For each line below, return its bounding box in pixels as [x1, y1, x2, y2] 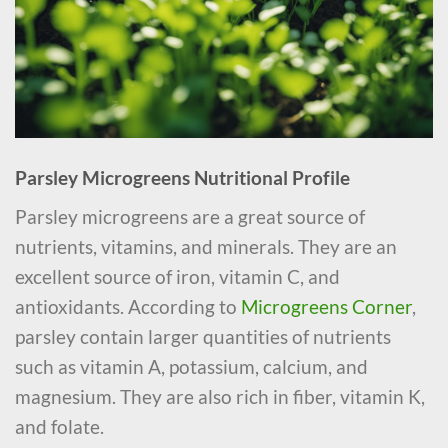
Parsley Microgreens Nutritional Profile [15, 165, 350, 189]
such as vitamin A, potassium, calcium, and [15, 355, 368, 379]
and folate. [15, 415, 104, 439]
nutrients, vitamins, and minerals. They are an [15, 235, 397, 259]
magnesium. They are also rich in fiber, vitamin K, [15, 385, 425, 409]
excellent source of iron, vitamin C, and [15, 265, 340, 289]
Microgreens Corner [241, 295, 412, 319]
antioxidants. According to [15, 295, 241, 319]
